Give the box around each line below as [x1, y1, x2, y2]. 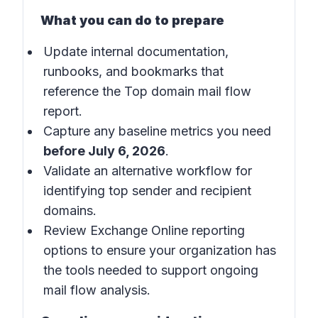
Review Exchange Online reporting [43, 223, 245, 238]
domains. [43, 203, 97, 218]
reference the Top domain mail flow [43, 84, 251, 99]
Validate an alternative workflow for [43, 163, 252, 178]
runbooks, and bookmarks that [43, 64, 224, 79]
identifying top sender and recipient [43, 183, 251, 198]
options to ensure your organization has [43, 243, 276, 258]
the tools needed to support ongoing [43, 263, 258, 278]
